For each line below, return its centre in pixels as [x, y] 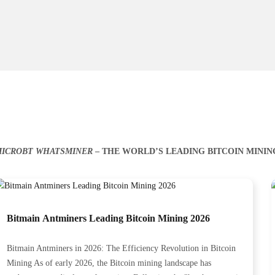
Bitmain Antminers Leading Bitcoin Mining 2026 [108, 218]
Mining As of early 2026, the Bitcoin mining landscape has [109, 263]
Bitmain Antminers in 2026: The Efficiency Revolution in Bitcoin [121, 248]
